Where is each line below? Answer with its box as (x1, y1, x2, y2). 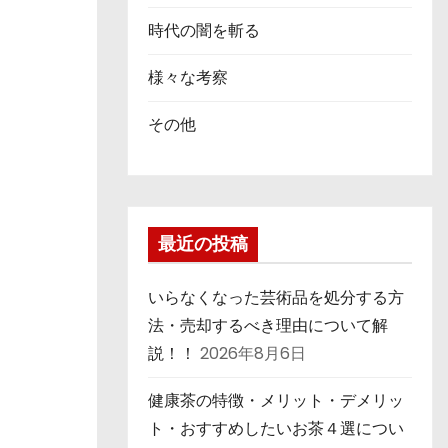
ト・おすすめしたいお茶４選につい (148, 417, 404, 440)
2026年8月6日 (200, 342, 306, 365)
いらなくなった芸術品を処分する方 (148, 286, 404, 309)
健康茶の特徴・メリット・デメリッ (148, 389, 404, 412)
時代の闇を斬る (148, 19, 260, 42)
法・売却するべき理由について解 (148, 314, 388, 337)
